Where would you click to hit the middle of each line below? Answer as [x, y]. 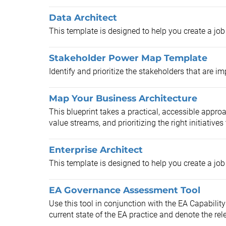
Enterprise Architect [96, 150]
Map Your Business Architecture [123, 98]
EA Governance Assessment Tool [125, 190]
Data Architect [83, 17]
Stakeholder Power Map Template [128, 58]
